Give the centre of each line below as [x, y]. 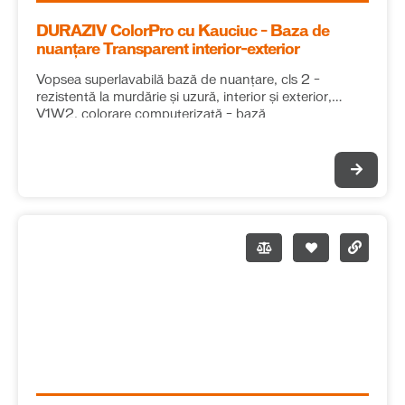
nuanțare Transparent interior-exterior [168, 50]
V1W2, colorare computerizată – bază [151, 115]
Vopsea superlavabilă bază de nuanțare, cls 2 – [178, 80]
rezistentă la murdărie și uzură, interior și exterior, [184, 98]
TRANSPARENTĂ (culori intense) [141, 132]
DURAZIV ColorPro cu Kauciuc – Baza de [148, 32]
